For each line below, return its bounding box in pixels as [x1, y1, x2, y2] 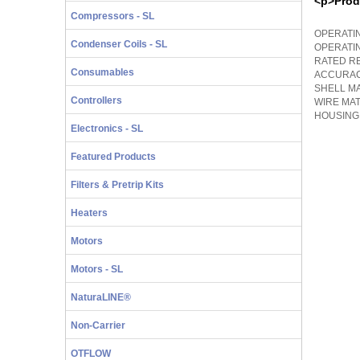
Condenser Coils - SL [70, 39, 167, 50]
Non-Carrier [70, 320, 125, 331]
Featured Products [70, 151, 156, 162]
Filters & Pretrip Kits [70, 179, 164, 190]
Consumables [70, 67, 134, 78]
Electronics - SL [70, 123, 143, 134]
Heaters [70, 207, 108, 219]
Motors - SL [70, 264, 123, 275]
